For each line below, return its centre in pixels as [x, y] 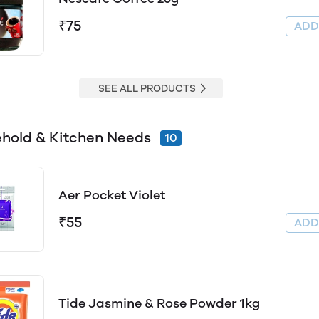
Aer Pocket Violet [112, 195]
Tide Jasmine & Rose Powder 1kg [159, 303]
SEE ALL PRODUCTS [147, 88]
